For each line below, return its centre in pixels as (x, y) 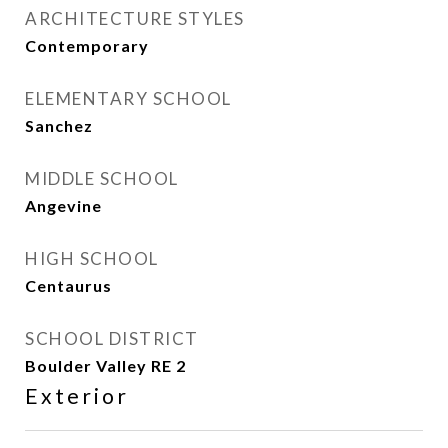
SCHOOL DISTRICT (112, 338)
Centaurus (68, 285)
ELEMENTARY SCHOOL (128, 98)
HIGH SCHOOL (92, 258)
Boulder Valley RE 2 (105, 365)
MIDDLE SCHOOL (102, 178)
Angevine (63, 205)
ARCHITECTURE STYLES (135, 18)
